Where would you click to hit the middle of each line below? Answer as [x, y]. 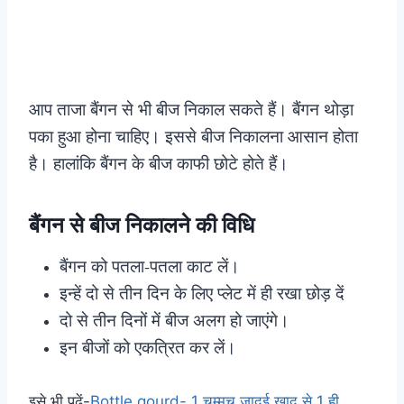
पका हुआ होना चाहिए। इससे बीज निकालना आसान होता [193, 136]
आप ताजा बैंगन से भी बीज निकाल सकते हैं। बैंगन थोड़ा [191, 109]
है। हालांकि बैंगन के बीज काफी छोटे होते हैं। [161, 163]
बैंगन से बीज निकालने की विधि [142, 225]
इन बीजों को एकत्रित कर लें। [151, 347]
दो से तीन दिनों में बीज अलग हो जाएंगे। [177, 320]
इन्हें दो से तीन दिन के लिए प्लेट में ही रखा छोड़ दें [202, 293]
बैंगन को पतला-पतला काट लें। [152, 266]
